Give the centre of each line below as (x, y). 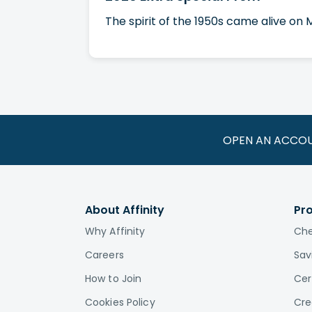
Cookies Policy (120, 302)
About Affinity (125, 210)
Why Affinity (115, 231)
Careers (104, 255)
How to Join (114, 279)
